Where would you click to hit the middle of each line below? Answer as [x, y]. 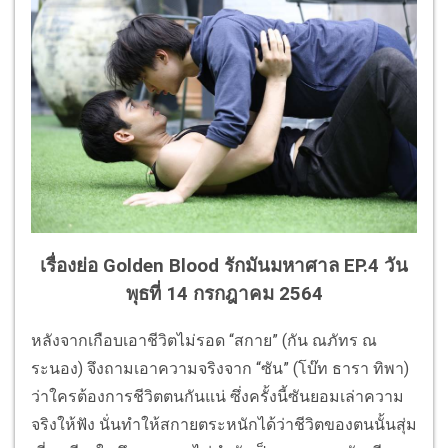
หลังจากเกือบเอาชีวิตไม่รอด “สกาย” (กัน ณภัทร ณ [204, 340]
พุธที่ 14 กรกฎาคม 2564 [224, 293]
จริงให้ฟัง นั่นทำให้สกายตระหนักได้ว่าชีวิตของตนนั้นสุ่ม [224, 424]
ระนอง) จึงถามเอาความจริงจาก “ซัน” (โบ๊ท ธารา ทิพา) [220, 368]
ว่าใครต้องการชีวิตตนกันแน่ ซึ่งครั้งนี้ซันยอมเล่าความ [217, 396]
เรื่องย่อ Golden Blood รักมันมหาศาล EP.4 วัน [224, 265]
